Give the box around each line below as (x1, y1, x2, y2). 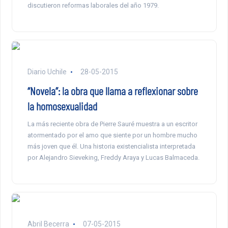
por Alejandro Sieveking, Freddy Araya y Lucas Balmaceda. (27, 153, 199, 161)
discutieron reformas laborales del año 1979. (27, 1, 159, 9)
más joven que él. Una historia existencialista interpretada (27, 142, 195, 150)
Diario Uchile (27, 67, 68, 76)
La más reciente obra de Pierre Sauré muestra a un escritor (27, 120, 197, 128)
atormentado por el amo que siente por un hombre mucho (27, 131, 197, 139)
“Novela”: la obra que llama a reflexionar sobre (27, 83, 198, 97)
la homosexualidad (27, 99, 97, 112)
